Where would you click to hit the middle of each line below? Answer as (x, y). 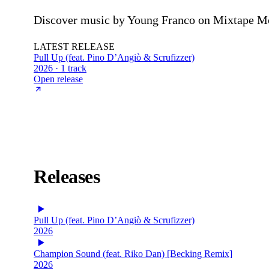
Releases (67, 177)
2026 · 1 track (60, 68)
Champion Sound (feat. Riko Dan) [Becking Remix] (133, 253)
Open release (58, 79)
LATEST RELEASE (74, 46)
